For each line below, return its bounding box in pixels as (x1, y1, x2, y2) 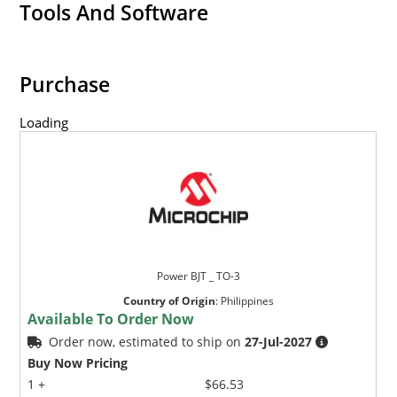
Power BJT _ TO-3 (156, 268, 240, 284)
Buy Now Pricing (27, 354, 128, 371)
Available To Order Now (27, 308, 195, 329)
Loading (19, 113, 69, 131)
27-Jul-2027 (245, 332, 313, 350)
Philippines (220, 292, 274, 308)
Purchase (19, 69, 111, 98)
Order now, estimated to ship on (49, 332, 245, 350)
